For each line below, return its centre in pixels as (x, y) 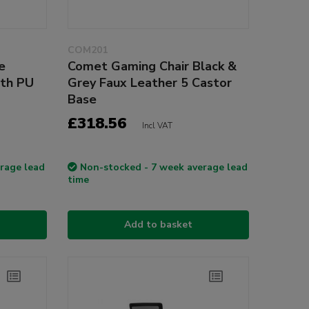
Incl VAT (157, 125)
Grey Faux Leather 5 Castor (149, 82)
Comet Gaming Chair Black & (152, 66)
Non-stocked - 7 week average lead (163, 167)
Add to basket (158, 224)
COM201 (87, 50)
